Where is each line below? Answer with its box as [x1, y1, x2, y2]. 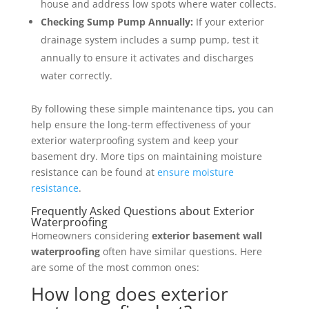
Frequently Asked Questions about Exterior [30, 203, 255, 219]
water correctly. [40, 69, 112, 83]
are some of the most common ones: [30, 261, 199, 275]
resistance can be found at [30, 166, 157, 179]
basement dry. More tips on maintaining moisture [30, 150, 262, 163]
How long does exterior [30, 281, 228, 307]
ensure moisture [157, 166, 234, 179]
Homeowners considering [30, 229, 152, 243]
